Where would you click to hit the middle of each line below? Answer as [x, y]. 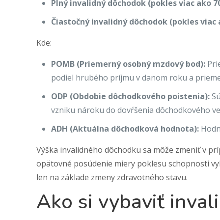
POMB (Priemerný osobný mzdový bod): [128, 64]
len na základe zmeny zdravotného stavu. [112, 177]
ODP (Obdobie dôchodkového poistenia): [131, 96]
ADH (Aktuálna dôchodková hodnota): [125, 129]
